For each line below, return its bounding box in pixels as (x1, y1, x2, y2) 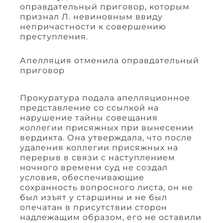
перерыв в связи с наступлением (20, 152, 175, 162)
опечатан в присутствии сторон (20, 202, 167, 212)
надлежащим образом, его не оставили (20, 212, 202, 222)
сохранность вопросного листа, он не (20, 182, 193, 192)
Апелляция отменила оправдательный (20, 55, 199, 65)
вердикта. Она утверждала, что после (20, 132, 192, 142)
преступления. (20, 31, 88, 41)
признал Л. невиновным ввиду (20, 11, 163, 21)
